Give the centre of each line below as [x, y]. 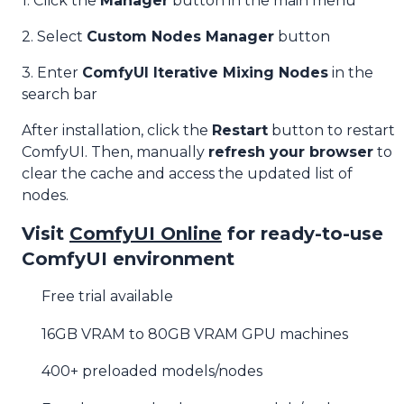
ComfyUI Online [146, 234]
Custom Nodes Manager [180, 37]
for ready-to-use [305, 234]
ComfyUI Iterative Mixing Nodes [205, 73]
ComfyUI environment [128, 259]
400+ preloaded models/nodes [152, 372]
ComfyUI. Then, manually [115, 152]
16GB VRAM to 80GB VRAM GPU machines [195, 334]
